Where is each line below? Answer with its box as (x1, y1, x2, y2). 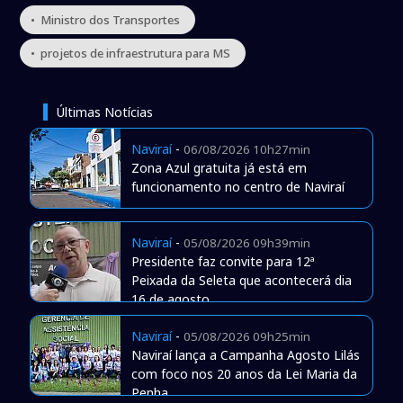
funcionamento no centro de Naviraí (130, 178, 345, 196)
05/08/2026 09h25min (183, 328, 310, 345)
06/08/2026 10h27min (183, 141, 310, 158)
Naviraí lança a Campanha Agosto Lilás (130, 346, 360, 364)
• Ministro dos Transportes (31, 12, 181, 29)
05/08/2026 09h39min (183, 235, 310, 252)
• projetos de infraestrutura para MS (31, 45, 231, 62)
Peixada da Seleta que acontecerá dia (130, 272, 352, 290)
